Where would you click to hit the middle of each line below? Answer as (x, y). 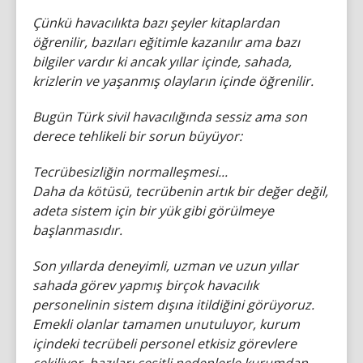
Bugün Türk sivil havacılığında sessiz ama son (170, 116)
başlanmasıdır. (77, 230)
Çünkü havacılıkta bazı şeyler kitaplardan (156, 22)
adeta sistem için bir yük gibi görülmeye (153, 210)
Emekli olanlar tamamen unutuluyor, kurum (166, 324)
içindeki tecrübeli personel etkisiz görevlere (164, 343)
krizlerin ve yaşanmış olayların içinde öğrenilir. (173, 81)
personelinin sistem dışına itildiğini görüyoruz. (173, 304)
